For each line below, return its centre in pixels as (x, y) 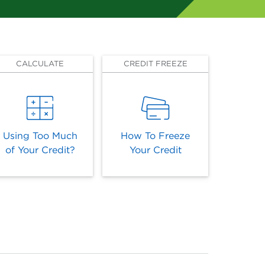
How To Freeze (156, 136)
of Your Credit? (40, 150)
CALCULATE (40, 64)
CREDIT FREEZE (155, 64)
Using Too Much (40, 136)
